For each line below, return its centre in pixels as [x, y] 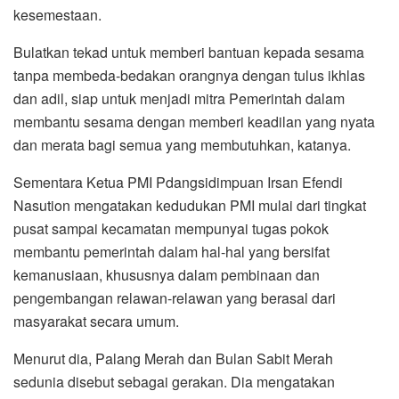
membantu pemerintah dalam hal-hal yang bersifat [171, 251]
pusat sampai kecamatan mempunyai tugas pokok [171, 228]
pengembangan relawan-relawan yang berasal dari [175, 297]
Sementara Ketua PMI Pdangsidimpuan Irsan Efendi [178, 182]
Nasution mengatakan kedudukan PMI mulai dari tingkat [190, 205]
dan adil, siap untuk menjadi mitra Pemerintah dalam [179, 98]
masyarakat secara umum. [96, 321]
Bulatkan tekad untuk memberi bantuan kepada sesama [189, 52]
